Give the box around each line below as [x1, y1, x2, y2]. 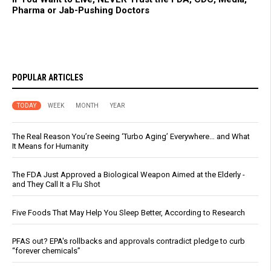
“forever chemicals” [12, 246, 80, 255]
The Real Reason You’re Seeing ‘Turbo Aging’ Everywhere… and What [12, 131, 250, 141]
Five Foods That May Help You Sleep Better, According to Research [12, 207, 245, 217]
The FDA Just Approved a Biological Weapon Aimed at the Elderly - [12, 169, 245, 179]
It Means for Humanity [12, 141, 88, 151]
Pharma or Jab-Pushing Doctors [12, 4, 149, 16]
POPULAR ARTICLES [12, 72, 83, 82]
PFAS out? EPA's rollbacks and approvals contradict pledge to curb [12, 236, 245, 246]
